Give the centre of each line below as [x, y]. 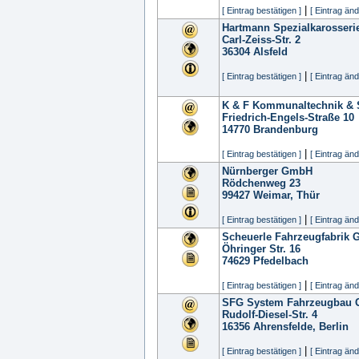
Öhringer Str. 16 [261, 249]
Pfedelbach [281, 261]
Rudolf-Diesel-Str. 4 [270, 315]
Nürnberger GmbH [267, 171]
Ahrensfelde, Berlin [301, 327]
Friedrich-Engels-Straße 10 [288, 117]
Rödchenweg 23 [261, 183]
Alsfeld [270, 52]
